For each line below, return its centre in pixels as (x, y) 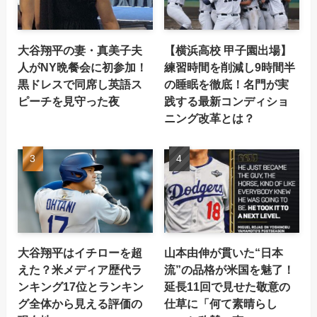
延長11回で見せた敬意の (227, 287)
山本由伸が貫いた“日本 (224, 253)
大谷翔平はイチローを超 (80, 253)
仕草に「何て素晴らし (221, 304)
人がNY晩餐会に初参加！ (82, 67)
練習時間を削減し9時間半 (230, 67)
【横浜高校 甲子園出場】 (228, 50)
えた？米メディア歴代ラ (80, 270)
